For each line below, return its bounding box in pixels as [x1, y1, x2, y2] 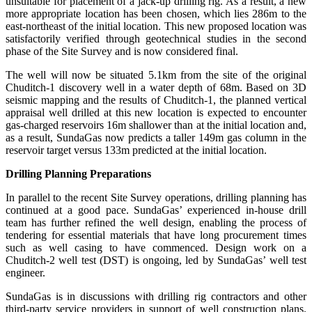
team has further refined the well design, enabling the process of [6, 217, 306, 229]
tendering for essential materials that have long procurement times [6, 229, 306, 242]
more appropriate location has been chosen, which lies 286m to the [6, 8, 306, 20]
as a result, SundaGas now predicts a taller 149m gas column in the [6, 132, 306, 144]
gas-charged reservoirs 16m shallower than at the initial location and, [6, 119, 306, 132]
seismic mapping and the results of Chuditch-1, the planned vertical [6, 94, 306, 107]
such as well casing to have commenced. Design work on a [6, 242, 306, 254]
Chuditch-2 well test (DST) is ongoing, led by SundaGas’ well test [6, 254, 306, 267]
